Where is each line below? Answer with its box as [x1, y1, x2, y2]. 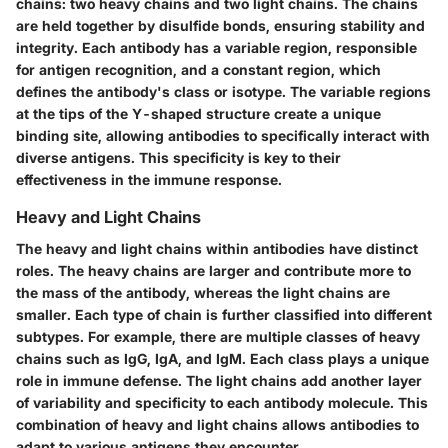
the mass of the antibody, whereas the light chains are [16, 284, 390, 302]
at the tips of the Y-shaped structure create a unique [16, 105, 381, 123]
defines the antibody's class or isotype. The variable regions [16, 83, 431, 101]
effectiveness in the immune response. [16, 171, 282, 189]
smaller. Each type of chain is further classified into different [16, 306, 432, 324]
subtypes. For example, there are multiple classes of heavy [16, 328, 420, 346]
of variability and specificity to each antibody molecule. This [16, 394, 428, 412]
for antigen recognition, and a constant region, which [16, 61, 381, 79]
